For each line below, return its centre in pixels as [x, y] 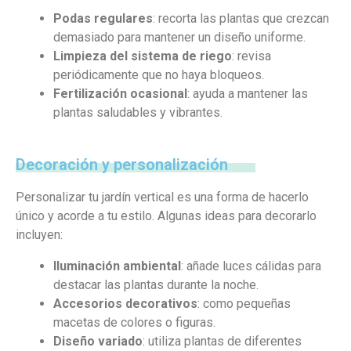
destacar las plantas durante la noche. [156, 285]
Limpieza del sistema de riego [143, 56]
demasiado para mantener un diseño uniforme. [179, 37]
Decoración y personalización [122, 165]
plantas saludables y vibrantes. [138, 112]
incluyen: [39, 235]
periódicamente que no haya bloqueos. [159, 75]
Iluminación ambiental [117, 266]
